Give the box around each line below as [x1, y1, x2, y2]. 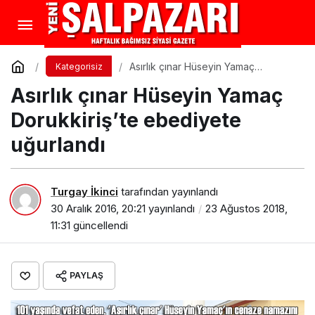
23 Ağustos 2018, [205, 201, 288, 215]
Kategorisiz [55, 61, 103, 72]
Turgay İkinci [51, 184, 118, 198]
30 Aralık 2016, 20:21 [51, 201, 146, 215]
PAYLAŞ [70, 269, 103, 281]
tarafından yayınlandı [118, 184, 218, 198]
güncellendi [70, 218, 128, 232]
